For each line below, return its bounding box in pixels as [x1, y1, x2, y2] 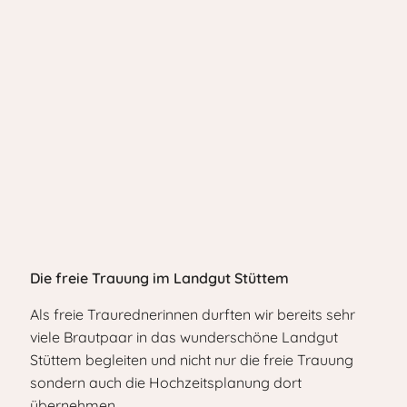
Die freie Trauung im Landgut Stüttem [30, 269, 289, 287]
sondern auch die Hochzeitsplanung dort [30, 373, 302, 392]
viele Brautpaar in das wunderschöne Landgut [30, 328, 338, 346]
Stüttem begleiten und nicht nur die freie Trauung [30, 351, 353, 369]
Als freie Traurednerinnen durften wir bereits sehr [30, 305, 355, 323]
